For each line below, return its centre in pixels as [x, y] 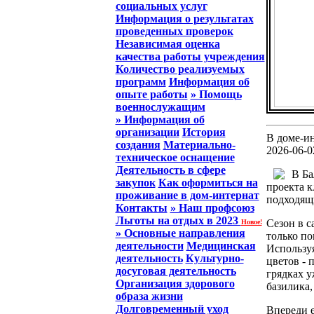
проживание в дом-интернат [187, 195]
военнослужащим [160, 107]
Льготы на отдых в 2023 [178, 220]
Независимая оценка [168, 44]
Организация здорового [175, 284]
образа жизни [149, 296]
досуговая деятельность [176, 271]
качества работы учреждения [190, 56]
